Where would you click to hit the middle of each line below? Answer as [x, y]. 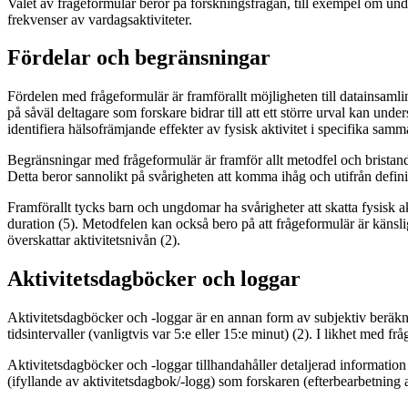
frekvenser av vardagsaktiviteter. [100, 19]
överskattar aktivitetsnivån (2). [94, 240]
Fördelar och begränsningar [139, 58]
